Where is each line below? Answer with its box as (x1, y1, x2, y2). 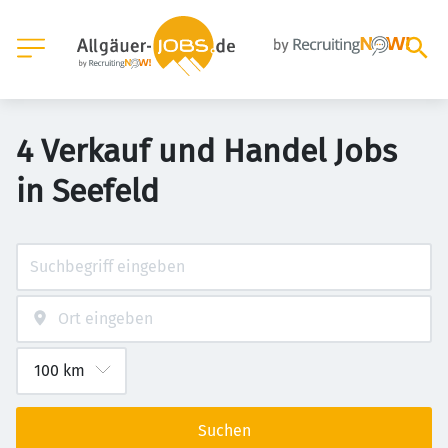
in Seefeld (16, 172, 159, 210)
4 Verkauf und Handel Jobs (16, 132, 397, 170)
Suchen (197, 421, 251, 440)
